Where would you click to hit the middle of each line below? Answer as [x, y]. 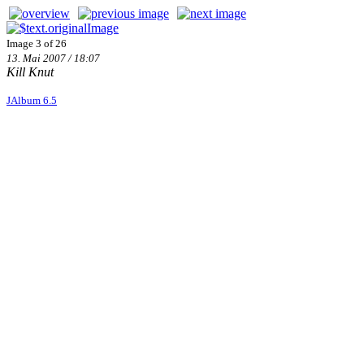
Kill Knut [30, 72]
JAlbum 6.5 [32, 100]
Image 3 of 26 [37, 43]
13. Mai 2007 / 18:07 [53, 58]
